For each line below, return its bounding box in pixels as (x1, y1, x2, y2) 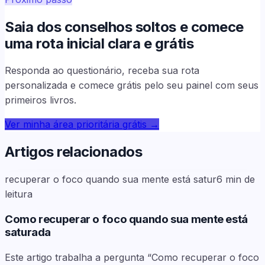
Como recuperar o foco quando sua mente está (5, 212, 248, 226)
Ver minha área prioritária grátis (5, 118, 147, 131)
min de (225, 173, 255, 186)
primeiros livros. (5, 94, 76, 106)
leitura (5, 188, 33, 201)
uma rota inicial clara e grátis (5, 34, 194, 52)
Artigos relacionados (5, 143, 143, 161)
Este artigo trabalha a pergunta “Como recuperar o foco (5, 251, 259, 263)
